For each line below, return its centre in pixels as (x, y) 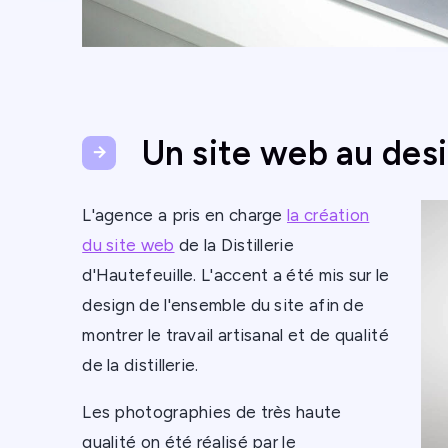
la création (328, 215)
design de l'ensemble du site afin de (223, 305)
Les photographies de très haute (212, 412)
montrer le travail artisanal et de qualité (235, 335)
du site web (128, 245)
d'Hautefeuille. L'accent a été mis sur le (236, 275)
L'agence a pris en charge (185, 215)
